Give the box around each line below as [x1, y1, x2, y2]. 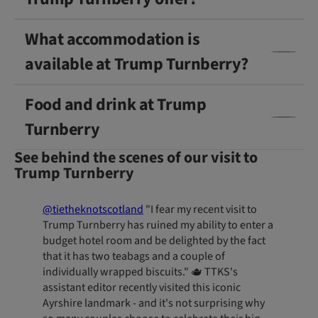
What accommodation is [25, 26, 200, 52]
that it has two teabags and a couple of [43, 248, 225, 265]
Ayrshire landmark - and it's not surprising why [43, 295, 265, 312]
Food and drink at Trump [25, 92, 207, 117]
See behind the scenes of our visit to [14, 146, 258, 169]
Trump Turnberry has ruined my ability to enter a [43, 217, 273, 234]
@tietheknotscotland [43, 202, 143, 218]
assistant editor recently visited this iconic [43, 280, 241, 296]
